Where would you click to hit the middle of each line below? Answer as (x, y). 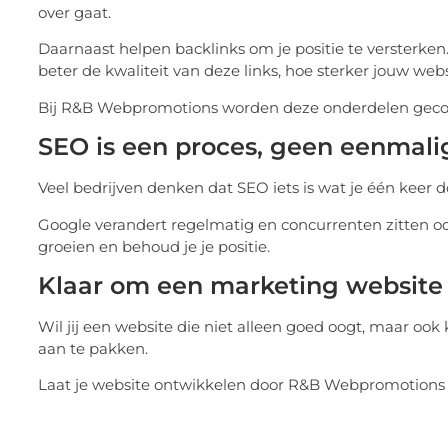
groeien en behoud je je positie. (154, 246)
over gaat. (74, 13)
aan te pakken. (93, 348)
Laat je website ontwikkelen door (163, 385)
